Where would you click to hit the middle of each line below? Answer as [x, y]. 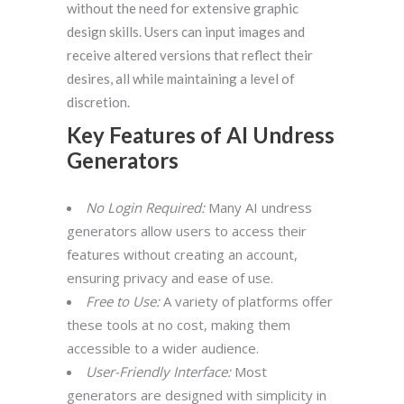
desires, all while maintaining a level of [181, 79]
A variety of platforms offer [246, 302]
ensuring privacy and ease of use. [170, 278]
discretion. [98, 102]
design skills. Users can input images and [186, 32]
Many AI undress [258, 208]
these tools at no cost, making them [179, 325]
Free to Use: [123, 302]
